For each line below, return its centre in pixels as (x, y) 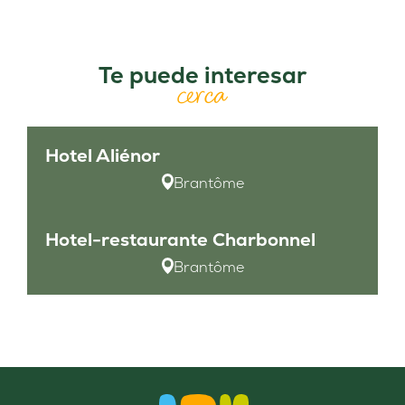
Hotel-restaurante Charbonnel (180, 240)
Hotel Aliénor (103, 156)
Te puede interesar (202, 75)
